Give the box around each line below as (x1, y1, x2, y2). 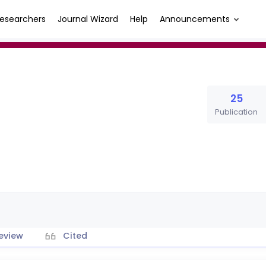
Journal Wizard (58, 12, 118, 25)
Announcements (160, 12, 230, 25)
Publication (215, 106, 258, 118)
